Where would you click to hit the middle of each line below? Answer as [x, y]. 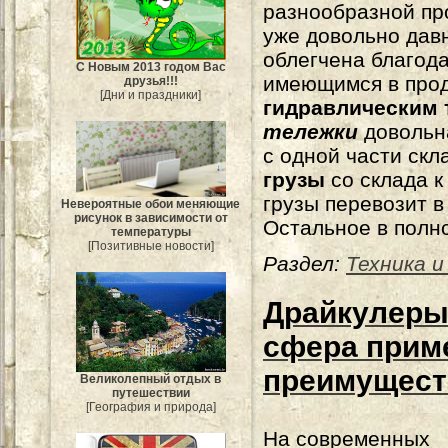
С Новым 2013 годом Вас [151, 66]
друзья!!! [151, 80]
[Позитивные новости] [151, 245]
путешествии [151, 392]
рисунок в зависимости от [151, 217]
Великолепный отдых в [151, 378]
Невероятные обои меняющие [151, 203]
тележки [310, 131]
